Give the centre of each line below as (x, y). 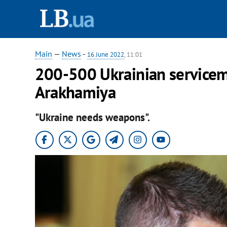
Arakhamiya (75, 92)
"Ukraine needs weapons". (92, 117)
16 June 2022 (105, 54)
